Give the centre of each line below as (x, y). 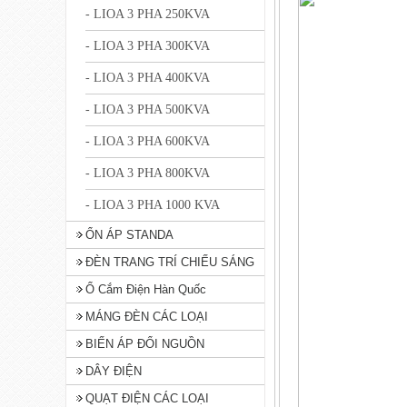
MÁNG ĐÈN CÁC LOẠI (147, 317)
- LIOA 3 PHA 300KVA (148, 46)
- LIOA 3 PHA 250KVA (148, 14)
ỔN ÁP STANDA (129, 235)
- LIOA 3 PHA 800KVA (148, 173)
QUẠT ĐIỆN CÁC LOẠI (147, 398)
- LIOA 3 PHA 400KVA (148, 78)
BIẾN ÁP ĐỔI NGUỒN (145, 344)
